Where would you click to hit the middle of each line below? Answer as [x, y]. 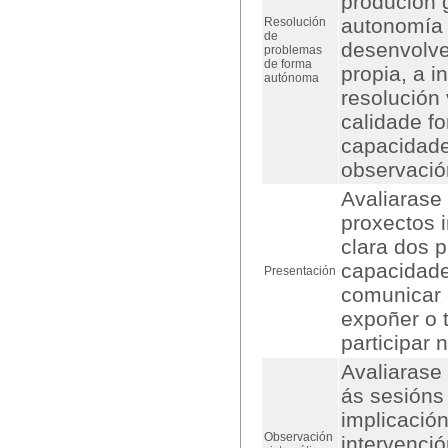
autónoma [291, 78]
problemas [293, 50]
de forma [288, 64]
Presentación [300, 271]
